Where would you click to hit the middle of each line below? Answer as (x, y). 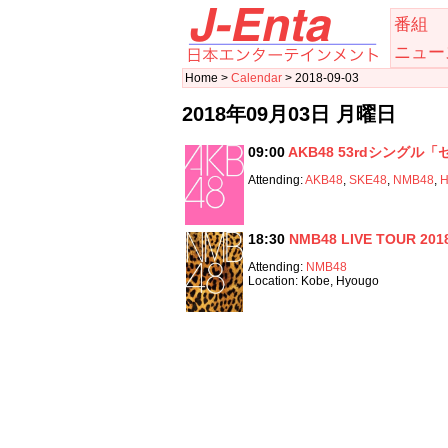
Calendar (256, 78)
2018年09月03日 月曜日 (289, 114)
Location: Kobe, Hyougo (313, 280)
